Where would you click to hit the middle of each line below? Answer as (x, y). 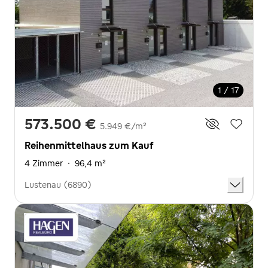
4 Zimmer (44, 163)
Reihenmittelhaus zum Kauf (89, 145)
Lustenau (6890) (58, 185)
